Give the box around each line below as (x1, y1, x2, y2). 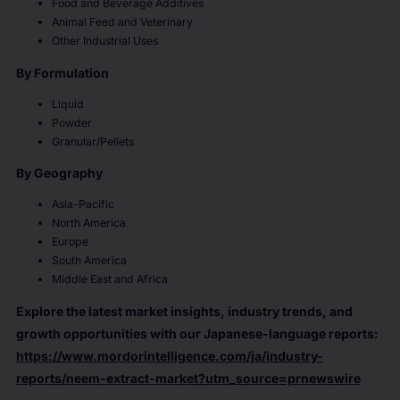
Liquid (51, 96, 84, 111)
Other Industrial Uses (51, 34, 158, 48)
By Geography (15, 165, 103, 180)
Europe (51, 235, 88, 249)
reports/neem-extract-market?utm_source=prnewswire (15, 370, 361, 386)
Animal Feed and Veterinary (51, 15, 193, 29)
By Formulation (15, 64, 109, 80)
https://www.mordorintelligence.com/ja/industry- (15, 347, 323, 363)
